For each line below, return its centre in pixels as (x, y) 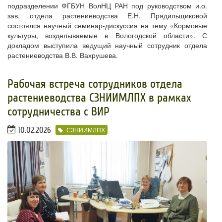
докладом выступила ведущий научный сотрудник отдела (107, 45)
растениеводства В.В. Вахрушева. (63, 55)
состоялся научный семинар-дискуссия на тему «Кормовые (107, 25)
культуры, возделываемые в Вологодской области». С (107, 35)
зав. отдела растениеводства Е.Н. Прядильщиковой (107, 15)
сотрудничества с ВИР (58, 111)
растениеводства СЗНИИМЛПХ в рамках (99, 98)
